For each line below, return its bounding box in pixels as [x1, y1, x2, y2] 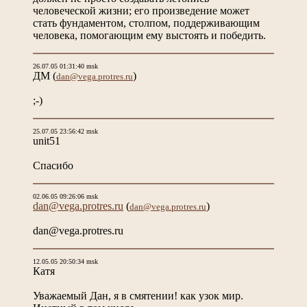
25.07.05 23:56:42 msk [33, 127, 98, 135]
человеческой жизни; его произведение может [33, 4, 249, 16]
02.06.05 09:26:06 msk [33, 192, 98, 200]
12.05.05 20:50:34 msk [33, 257, 98, 265]
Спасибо [33, 159, 73, 171]
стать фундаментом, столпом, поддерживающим [33, 16, 260, 29]
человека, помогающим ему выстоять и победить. [33, 29, 266, 41]
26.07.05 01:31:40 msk [33, 62, 98, 70]
